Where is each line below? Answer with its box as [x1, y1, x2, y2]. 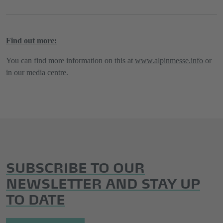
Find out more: [6, 36, 57, 45]
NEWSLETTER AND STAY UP [6, 172, 200, 192]
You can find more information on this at [6, 56, 135, 65]
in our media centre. [6, 68, 68, 77]
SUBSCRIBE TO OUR [6, 156, 145, 176]
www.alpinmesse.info [135, 56, 203, 65]
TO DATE [6, 188, 65, 208]
